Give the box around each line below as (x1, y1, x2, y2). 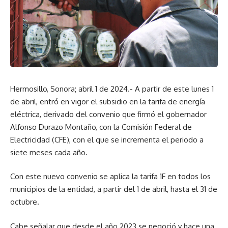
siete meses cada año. (10, 147, 88, 157)
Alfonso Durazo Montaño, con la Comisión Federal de (10, 122, 192, 132)
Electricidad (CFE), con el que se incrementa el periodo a (10, 134, 204, 145)
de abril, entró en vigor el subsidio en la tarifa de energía (10, 96, 205, 106)
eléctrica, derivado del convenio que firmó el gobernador (10, 109, 207, 119)
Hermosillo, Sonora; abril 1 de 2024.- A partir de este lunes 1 (10, 83, 214, 94)
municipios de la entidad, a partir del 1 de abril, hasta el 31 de (10, 184, 217, 194)
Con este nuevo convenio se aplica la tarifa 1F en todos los (10, 172, 211, 182)
